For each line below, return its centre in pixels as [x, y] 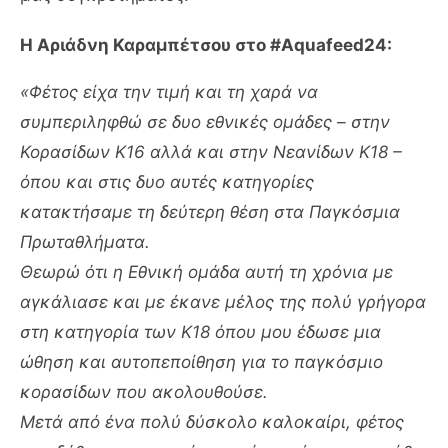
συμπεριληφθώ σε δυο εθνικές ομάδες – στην [205, 122]
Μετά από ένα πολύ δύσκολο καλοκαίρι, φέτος [212, 422]
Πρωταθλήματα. [85, 242]
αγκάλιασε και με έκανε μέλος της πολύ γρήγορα [223, 302]
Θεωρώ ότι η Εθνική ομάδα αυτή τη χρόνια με [206, 272]
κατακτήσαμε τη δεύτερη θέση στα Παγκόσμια [210, 212]
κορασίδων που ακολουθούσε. [144, 392]
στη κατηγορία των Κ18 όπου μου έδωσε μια [200, 332]
